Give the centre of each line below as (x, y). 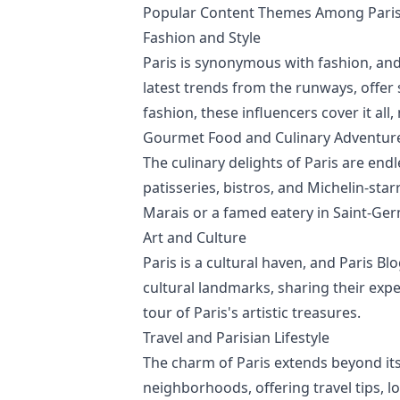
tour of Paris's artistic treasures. (252, 312)
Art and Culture (195, 237)
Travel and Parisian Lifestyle (236, 337)
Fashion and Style (202, 37)
